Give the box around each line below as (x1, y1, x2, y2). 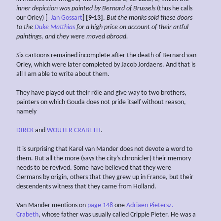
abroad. (107, 33, 128, 41)
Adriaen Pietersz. (126, 202, 174, 210)
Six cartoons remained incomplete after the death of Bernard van (16, 52, 196, 60)
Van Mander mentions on (16, 202, 87, 210)
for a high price (76, 24, 118, 32)
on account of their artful (119, 24, 188, 32)
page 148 (87, 202, 113, 210)
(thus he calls (155, 5, 192, 13)
